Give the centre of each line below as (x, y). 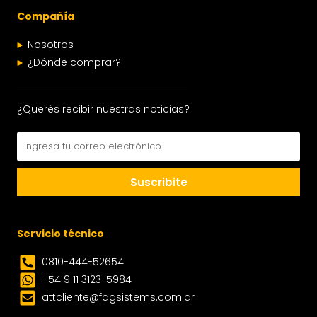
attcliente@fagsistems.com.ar (118, 297)
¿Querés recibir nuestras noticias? (103, 109)
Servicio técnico (60, 234)
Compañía (46, 16)
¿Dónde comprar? (74, 62)
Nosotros (51, 45)
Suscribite (158, 182)
